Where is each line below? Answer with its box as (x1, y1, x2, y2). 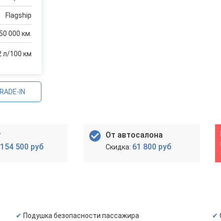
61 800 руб (132, 142, 171, 151)
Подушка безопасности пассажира (23, 212, 139, 220)
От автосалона (105, 130, 163, 140)
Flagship (5, 11, 32, 19)
